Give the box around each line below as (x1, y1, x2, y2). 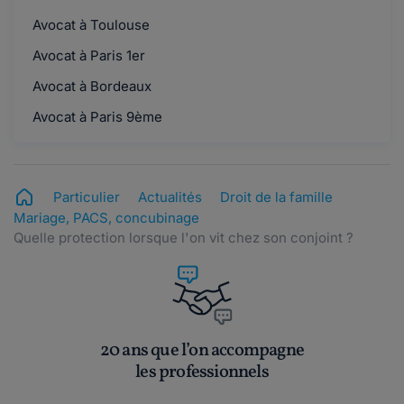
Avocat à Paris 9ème (29, 108, 162, 126)
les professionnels (135, 360, 269, 386)
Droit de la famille (220, 188, 333, 207)
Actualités (138, 188, 202, 207)
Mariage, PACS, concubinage (14, 209, 199, 227)
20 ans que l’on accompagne (99, 338, 305, 364)
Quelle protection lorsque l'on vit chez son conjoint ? (14, 229, 353, 247)
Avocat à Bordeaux (29, 78, 151, 96)
